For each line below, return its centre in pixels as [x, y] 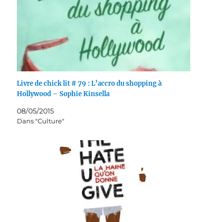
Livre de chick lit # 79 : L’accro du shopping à [89, 84]
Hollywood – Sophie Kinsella [63, 94]
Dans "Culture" [41, 121]
